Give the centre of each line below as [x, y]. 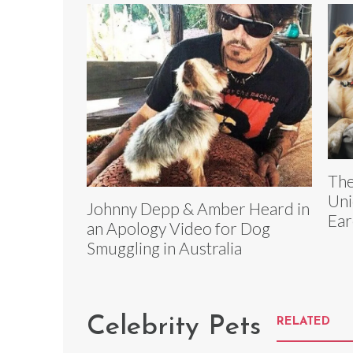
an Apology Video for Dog [178, 229]
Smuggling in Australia [164, 248]
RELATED [303, 322]
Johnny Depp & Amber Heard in [198, 209]
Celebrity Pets [174, 328]
